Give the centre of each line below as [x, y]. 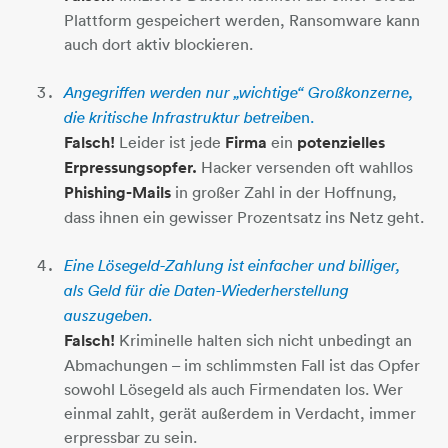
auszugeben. [108, 315]
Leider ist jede [172, 141]
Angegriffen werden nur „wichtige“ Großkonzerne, [239, 92]
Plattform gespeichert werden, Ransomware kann [242, 19]
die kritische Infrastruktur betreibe [182, 117]
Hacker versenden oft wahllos [307, 166]
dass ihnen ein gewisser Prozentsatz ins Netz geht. [244, 216]
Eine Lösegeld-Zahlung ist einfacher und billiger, [232, 265]
